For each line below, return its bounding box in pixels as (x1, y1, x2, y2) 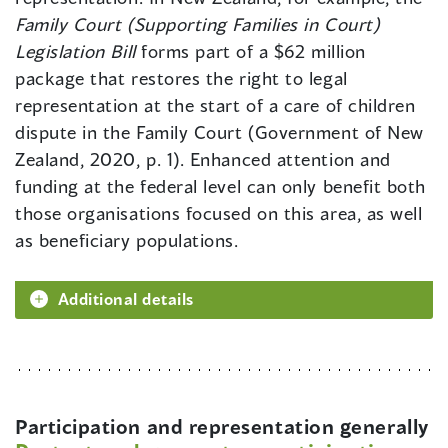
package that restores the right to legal (15, 67, 348, 90)
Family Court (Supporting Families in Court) (15, 13, 380, 36)
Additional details (58, 289, 194, 309)
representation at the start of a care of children (15, 94, 416, 117)
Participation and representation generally (15, 414, 429, 439)
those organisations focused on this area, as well (15, 202, 423, 225)
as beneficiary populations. (15, 229, 239, 252)
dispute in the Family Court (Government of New (15, 121, 424, 144)
